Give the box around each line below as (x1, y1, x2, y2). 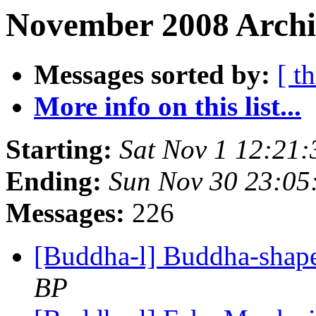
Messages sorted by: (34, 59, 270, 90)
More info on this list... (34, 91, 301, 122)
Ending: (6, 166, 102, 197)
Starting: (6, 134, 112, 165)
